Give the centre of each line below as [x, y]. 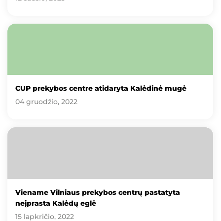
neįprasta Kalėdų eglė [56, 203]
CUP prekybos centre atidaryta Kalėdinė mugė [101, 89]
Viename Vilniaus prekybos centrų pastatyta [98, 192]
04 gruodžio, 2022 [46, 102]
